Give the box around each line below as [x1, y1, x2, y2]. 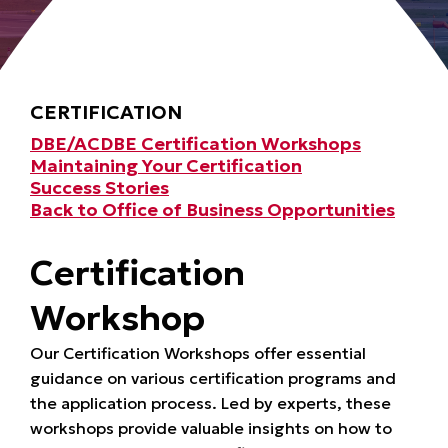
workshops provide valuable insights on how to [30, 418, 392, 438]
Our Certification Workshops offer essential [30, 343, 366, 363]
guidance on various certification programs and [30, 368, 396, 388]
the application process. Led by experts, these [30, 393, 391, 413]
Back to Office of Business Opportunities [30, 198, 395, 221]
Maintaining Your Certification [30, 154, 302, 177]
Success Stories [30, 176, 169, 199]
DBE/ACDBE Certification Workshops [30, 132, 361, 155]
